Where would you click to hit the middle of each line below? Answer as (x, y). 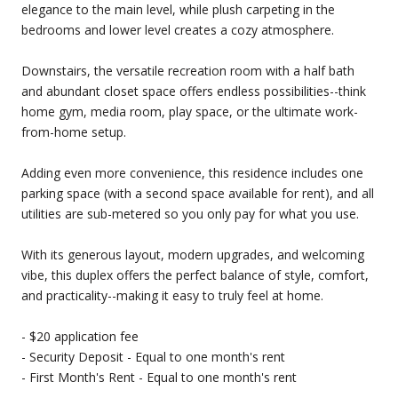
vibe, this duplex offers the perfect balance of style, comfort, (195, 275)
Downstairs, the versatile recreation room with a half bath (188, 70)
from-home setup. (74, 131)
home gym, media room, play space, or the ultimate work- (190, 111)
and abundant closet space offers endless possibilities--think (194, 91)
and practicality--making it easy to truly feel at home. (172, 295)
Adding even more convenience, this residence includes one (192, 172)
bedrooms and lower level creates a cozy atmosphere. (178, 29)
